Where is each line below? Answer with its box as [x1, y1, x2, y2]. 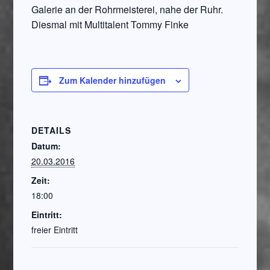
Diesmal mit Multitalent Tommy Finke [31, 17, 189, 31]
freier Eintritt [31, 224, 78, 236]
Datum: [31, 140, 61, 152]
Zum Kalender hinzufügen [59, 74, 166, 86]
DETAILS [31, 124, 72, 136]
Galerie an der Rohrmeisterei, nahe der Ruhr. [31, 2, 224, 16]
